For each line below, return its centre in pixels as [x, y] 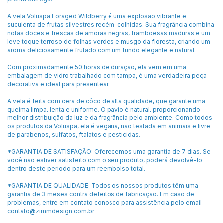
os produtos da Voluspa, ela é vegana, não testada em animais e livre [109, 126]
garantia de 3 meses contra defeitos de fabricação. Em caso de [101, 194]
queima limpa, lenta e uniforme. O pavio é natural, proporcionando [104, 109]
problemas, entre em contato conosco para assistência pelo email [105, 202]
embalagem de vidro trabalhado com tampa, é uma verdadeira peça [107, 75]
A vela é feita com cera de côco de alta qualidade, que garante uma [106, 101]
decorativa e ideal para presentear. [58, 84]
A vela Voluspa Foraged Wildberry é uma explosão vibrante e [97, 16]
